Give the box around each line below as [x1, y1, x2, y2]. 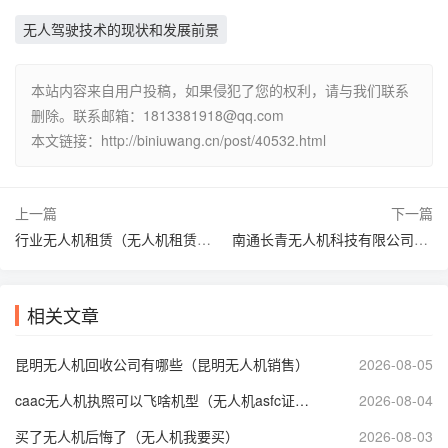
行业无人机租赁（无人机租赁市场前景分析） [197, 229, 211, 250]
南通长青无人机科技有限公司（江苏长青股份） [414, 229, 428, 250]
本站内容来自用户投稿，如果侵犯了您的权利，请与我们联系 [31, 80, 409, 101]
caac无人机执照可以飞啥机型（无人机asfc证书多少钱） [295, 390, 309, 411]
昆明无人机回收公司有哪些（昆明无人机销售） [15, 354, 309, 375]
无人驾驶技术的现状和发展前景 [23, 19, 219, 40]
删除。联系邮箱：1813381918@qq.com [31, 105, 284, 126]
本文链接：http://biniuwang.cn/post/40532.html [31, 130, 326, 151]
